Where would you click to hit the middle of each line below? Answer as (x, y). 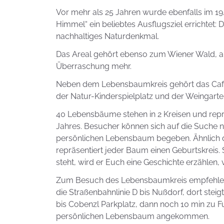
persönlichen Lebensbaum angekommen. (133, 216)
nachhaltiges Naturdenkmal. (107, 36)
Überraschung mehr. (94, 66)
